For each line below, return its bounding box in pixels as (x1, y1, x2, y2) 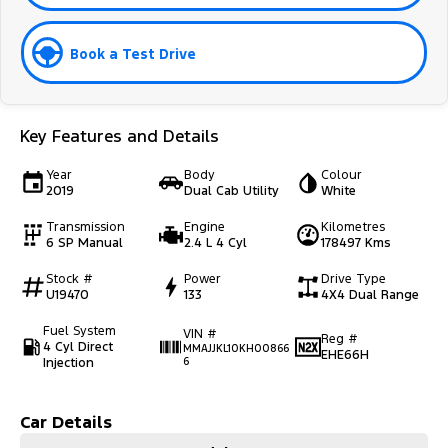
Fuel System (42, 323, 116, 340)
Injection (42, 355, 94, 372)
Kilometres (321, 219, 386, 236)
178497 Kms (321, 235, 392, 252)
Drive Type (321, 271, 387, 288)
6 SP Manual (46, 235, 123, 252)
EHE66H (321, 347, 370, 364)
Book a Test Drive (70, 44, 196, 63)
